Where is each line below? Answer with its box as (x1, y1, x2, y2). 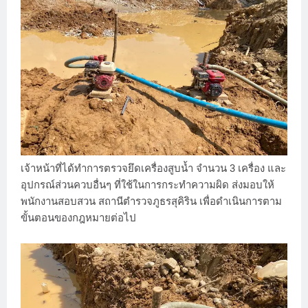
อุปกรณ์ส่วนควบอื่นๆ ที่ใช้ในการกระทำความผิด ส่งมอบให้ (21, 178, 274, 191)
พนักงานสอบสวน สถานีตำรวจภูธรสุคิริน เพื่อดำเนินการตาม (21, 195, 282, 208)
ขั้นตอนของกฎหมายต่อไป (21, 211, 136, 224)
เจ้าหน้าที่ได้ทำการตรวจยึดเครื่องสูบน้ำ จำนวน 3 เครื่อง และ (21, 162, 286, 175)
